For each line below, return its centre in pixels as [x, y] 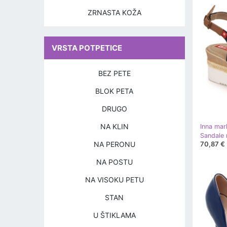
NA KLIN [114, 126]
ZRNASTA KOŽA [114, 12]
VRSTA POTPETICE [87, 48]
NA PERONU [114, 144]
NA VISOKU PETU [114, 180]
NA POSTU [114, 162]
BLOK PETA [115, 91]
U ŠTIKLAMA [114, 215]
